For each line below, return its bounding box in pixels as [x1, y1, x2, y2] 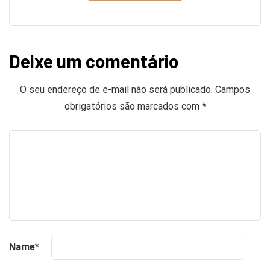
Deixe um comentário [9, 49, 178, 72]
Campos [215, 83, 250, 95]
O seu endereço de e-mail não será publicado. [20, 83, 213, 95]
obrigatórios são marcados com [64, 100, 202, 112]
